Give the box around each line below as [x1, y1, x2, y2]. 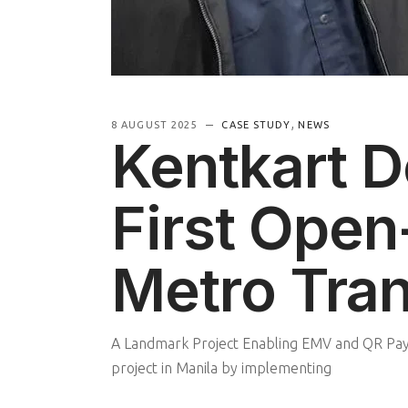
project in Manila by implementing [111, 359, 331, 376]
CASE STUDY [221, 118, 291, 130]
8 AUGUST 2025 [111, 118, 201, 130]
